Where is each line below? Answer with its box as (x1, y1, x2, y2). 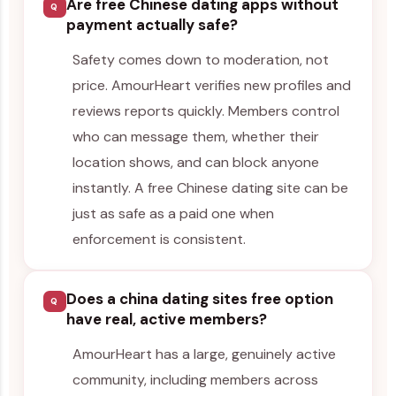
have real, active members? (65, 309, 267, 330)
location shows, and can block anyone (72, 153, 320, 172)
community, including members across (72, 369, 319, 389)
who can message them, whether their (72, 127, 320, 147)
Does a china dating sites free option (65, 289, 333, 309)
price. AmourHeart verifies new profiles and (72, 76, 352, 95)
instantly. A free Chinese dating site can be (72, 179, 349, 198)
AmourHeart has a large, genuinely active (72, 344, 337, 363)
